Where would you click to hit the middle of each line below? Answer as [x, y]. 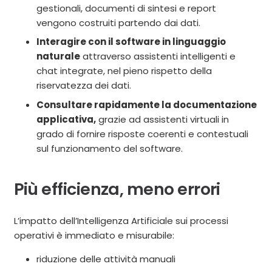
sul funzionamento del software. [110, 148]
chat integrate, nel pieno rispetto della [124, 71]
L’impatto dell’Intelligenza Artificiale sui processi [121, 220]
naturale [58, 56]
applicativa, [66, 119]
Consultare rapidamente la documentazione [147, 104]
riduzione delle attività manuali [106, 259]
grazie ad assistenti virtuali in [162, 119]
